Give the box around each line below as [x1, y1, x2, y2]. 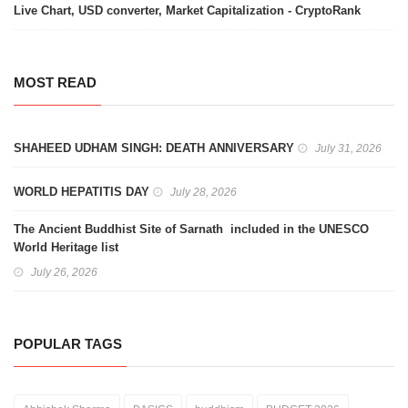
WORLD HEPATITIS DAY [14, 185, 149, 199]
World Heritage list [14, 240, 118, 255]
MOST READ [14, 75, 97, 91]
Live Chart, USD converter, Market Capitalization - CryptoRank [14, 4, 361, 18]
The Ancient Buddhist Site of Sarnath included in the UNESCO [14, 222, 369, 237]
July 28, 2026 [170, 186, 237, 199]
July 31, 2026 [315, 142, 382, 156]
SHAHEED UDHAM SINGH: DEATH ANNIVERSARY [14, 141, 294, 156]
